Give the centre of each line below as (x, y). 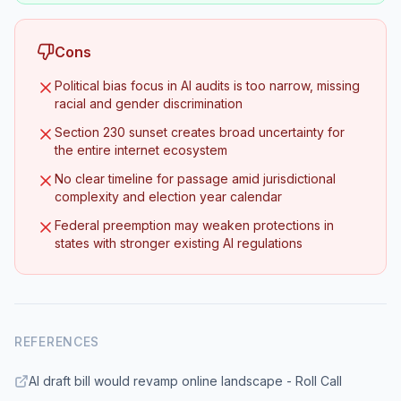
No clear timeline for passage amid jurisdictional (195, 179)
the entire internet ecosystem (141, 150)
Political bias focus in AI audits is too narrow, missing (207, 85)
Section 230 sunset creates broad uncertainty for (200, 132)
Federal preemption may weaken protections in (194, 225)
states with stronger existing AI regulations (179, 243)
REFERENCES (57, 341)
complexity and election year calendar (168, 196)
